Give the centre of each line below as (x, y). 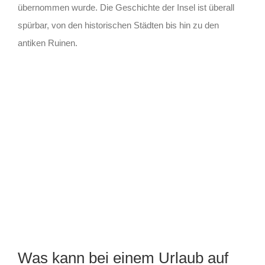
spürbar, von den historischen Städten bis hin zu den (118, 25)
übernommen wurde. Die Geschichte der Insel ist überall (126, 8)
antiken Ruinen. (47, 43)
